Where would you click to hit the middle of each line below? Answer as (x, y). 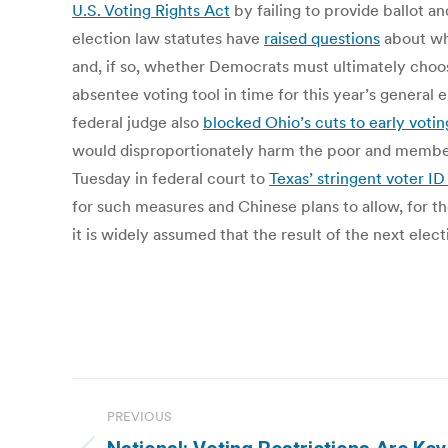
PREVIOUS (139, 416)
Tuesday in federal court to (170, 178)
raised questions (322, 38)
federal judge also (137, 122)
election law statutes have (168, 38)
